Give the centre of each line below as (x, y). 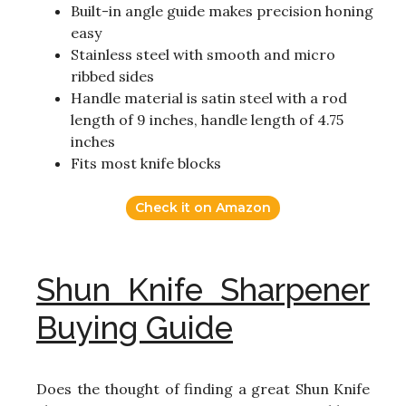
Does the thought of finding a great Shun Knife (203, 389)
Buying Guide (135, 328)
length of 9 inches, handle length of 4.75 (207, 120)
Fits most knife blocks (146, 164)
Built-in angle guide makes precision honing (222, 11)
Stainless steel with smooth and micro (203, 55)
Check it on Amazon (203, 208)
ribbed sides (112, 77)
